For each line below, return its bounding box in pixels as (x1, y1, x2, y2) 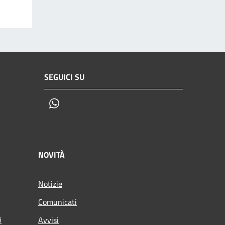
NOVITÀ (38, 149, 65, 161)
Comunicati (38, 196, 77, 208)
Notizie (38, 178, 62, 190)
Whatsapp (60, 97, 98, 111)
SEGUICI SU (44, 71, 84, 83)
